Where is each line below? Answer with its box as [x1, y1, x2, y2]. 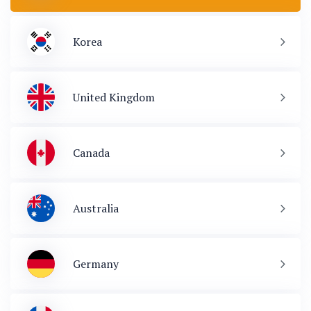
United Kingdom [73, 90, 155, 106]
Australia [73, 201, 119, 217]
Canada [73, 145, 110, 161]
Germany [73, 256, 119, 272]
